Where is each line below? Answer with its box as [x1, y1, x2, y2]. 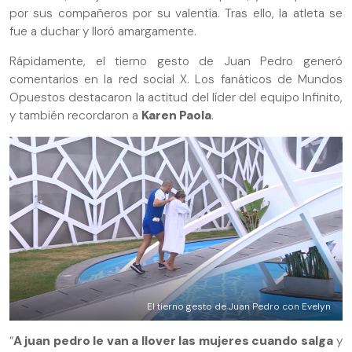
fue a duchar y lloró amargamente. [9, 23, 196, 39]
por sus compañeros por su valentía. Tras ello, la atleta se [9, 5, 343, 21]
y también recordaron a [9, 107, 141, 123]
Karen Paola [141, 107, 211, 123]
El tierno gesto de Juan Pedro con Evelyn [147, 300, 331, 313]
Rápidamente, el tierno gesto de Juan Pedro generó [9, 53, 343, 69]
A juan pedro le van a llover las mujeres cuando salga [13, 333, 333, 350]
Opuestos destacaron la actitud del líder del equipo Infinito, [9, 89, 343, 105]
